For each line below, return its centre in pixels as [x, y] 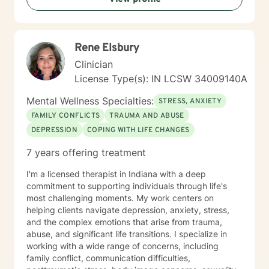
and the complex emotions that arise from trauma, [124, 222]
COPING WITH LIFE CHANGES [138, 130]
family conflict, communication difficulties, [108, 258]
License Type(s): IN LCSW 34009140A [161, 79]
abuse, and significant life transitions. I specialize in [100, 234]
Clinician [94, 64]
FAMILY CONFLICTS [66, 116]
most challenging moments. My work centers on [120, 198]
